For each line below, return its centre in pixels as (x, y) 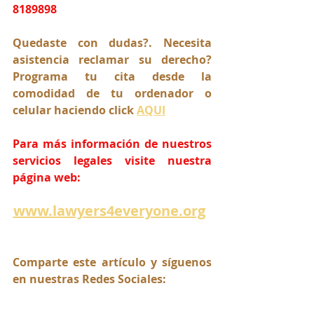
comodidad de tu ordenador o (112, 93)
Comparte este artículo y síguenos (112, 262)
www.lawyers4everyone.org (109, 210)
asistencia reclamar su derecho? (112, 59)
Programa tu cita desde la (112, 76)
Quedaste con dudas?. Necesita (112, 42)
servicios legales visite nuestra (112, 160)
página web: (47, 177)
